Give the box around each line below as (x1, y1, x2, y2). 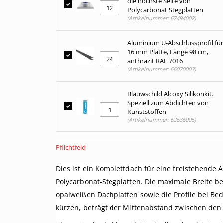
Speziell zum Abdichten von (127, 98, 209, 107)
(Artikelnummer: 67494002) (127, 14, 196, 22)
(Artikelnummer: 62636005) (127, 116, 196, 123)
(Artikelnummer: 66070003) (127, 65, 196, 73)
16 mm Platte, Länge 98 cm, (127, 47, 208, 56)
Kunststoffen (127, 107, 166, 116)
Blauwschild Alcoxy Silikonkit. (127, 89, 213, 98)
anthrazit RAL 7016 (127, 56, 183, 65)
